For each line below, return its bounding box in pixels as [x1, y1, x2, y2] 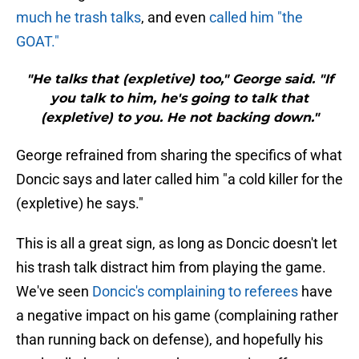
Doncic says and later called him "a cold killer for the [16, 171, 343, 188]
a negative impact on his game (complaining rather [16, 307, 338, 325]
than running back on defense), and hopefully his [16, 331, 323, 349]
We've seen [16, 283, 92, 301]
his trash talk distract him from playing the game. [16, 259, 326, 276]
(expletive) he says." [16, 195, 143, 212]
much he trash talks [16, 9, 141, 26]
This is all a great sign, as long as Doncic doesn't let [16, 235, 337, 252]
